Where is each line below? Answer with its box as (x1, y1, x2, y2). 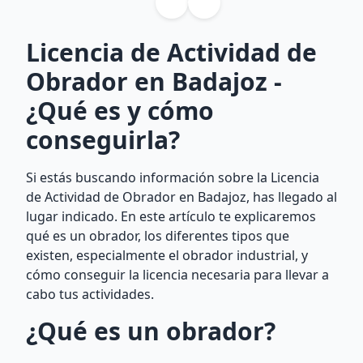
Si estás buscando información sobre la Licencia (26, 169, 319, 186)
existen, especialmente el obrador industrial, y (26, 246, 308, 264)
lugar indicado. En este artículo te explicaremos (26, 207, 316, 225)
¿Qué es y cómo (26, 94, 214, 127)
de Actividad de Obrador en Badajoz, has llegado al (26, 188, 337, 206)
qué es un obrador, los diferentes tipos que (26, 227, 289, 245)
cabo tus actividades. (26, 285, 154, 303)
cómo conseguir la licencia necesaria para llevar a (26, 266, 329, 284)
